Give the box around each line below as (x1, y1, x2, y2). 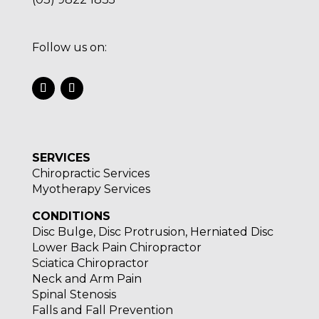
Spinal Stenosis (31, 287, 116, 301)
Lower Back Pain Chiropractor (31, 240, 202, 254)
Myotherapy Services (31, 182, 150, 196)
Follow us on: (31, 40, 107, 54)
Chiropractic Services (31, 166, 150, 180)
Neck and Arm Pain (31, 271, 142, 286)
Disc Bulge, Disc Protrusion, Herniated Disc (31, 224, 273, 239)
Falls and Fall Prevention (31, 303, 173, 317)
